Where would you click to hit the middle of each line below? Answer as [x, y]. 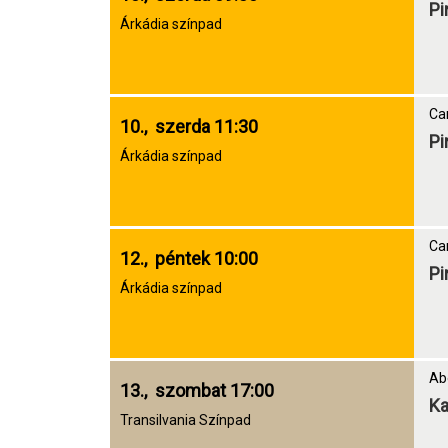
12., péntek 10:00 [189, 258]
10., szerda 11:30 [189, 126]
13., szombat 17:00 [197, 390]
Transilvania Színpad [185, 420]
